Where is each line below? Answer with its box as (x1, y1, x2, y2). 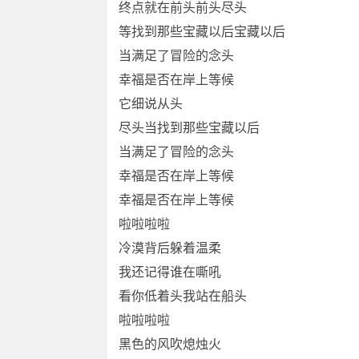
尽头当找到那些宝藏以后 (119, 121, 260, 135)
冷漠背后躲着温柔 (119, 241, 221, 255)
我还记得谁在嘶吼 (119, 265, 221, 279)
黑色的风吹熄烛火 (119, 337, 221, 351)
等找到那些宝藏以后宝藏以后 (119, 25, 285, 38)
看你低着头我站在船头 (119, 289, 247, 303)
